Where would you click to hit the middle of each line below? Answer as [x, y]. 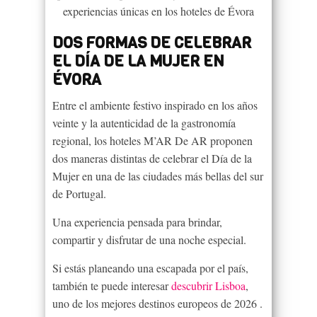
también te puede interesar [112, 285]
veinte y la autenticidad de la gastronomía [144, 122]
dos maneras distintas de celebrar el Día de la [152, 158]
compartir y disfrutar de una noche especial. [149, 239]
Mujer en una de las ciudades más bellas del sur [158, 175]
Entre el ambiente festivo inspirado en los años [155, 105]
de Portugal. [79, 193]
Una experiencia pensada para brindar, [137, 221]
